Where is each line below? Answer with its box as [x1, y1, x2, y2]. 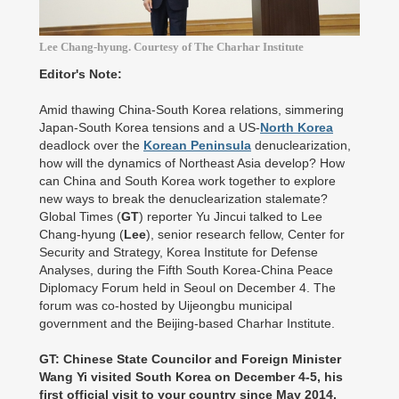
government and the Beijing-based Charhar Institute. [39, 316, 338, 330]
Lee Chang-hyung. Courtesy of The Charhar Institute [39, 40, 304, 53]
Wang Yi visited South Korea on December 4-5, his [39, 370, 343, 384]
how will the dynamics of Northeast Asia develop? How [39, 156, 345, 170]
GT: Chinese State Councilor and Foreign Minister [39, 352, 341, 366]
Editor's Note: [39, 67, 122, 81]
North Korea [260, 120, 333, 134]
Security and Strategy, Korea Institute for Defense [39, 245, 318, 259]
